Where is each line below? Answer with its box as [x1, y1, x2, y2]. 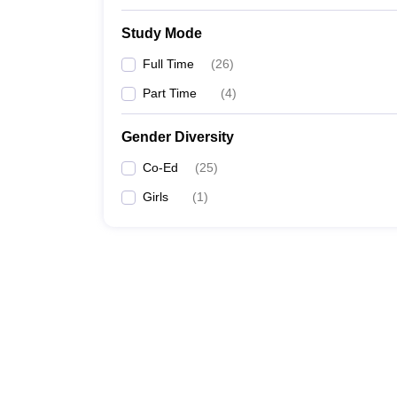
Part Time [143, 86, 197, 100]
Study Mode [121, 26, 202, 41]
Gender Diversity [121, 129, 234, 144]
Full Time [143, 57, 194, 71]
